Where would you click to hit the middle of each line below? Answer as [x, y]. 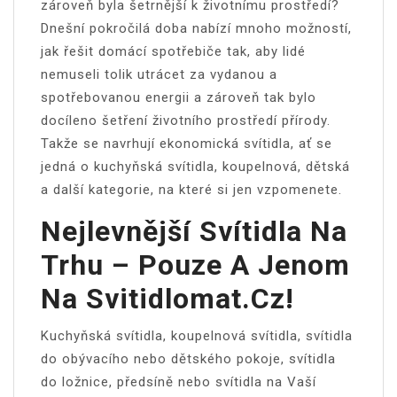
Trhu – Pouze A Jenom [195, 265]
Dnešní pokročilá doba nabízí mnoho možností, [196, 28]
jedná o [67, 166]
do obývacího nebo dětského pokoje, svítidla [188, 358]
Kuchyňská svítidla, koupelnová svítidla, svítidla [197, 335]
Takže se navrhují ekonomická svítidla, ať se [187, 143]
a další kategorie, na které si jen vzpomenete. [191, 189]
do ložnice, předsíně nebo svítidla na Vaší [179, 381]
